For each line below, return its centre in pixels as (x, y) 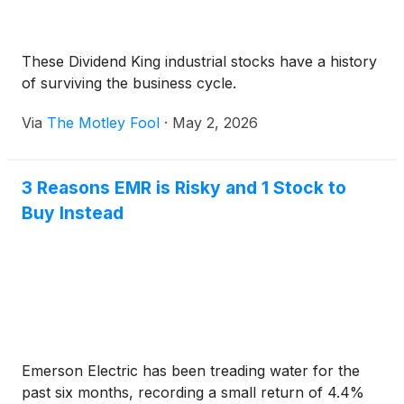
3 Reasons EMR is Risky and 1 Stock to (184, 188)
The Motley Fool (103, 123)
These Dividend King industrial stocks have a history (199, 62)
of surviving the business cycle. (129, 83)
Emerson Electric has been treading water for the (191, 371)
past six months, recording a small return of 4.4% (193, 393)
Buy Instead (73, 213)
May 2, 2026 (215, 123)
